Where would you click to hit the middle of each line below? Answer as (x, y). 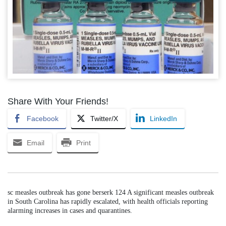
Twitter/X (104, 118)
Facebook (43, 118)
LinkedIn (163, 118)
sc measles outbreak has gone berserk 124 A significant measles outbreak (111, 192)
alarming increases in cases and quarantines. (70, 210)
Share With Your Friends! (58, 101)
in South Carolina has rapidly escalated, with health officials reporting (108, 201)
